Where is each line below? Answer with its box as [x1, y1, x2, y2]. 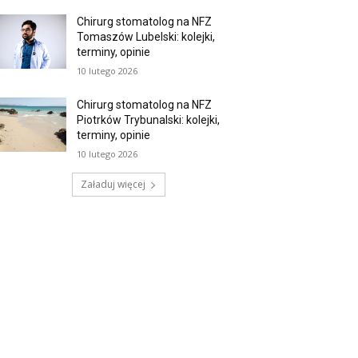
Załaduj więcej [80, 177, 145, 192]
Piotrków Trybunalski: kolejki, [77, 113, 221, 127]
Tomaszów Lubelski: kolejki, [77, 30, 216, 44]
